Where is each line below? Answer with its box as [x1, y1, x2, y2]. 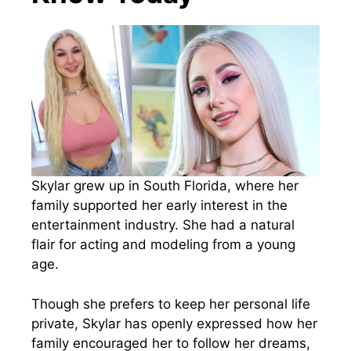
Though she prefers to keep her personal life [31, 295, 310, 312]
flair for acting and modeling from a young [31, 237, 295, 253]
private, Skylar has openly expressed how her [31, 315, 317, 331]
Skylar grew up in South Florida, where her [31, 178, 299, 194]
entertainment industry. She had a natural [31, 217, 295, 233]
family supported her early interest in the [31, 197, 288, 214]
